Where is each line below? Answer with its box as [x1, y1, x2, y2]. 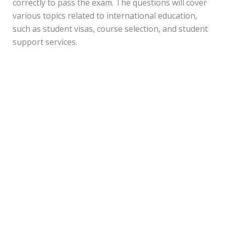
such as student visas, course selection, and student [12, 23, 208, 34]
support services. [12, 36, 77, 47]
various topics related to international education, [12, 10, 197, 21]
